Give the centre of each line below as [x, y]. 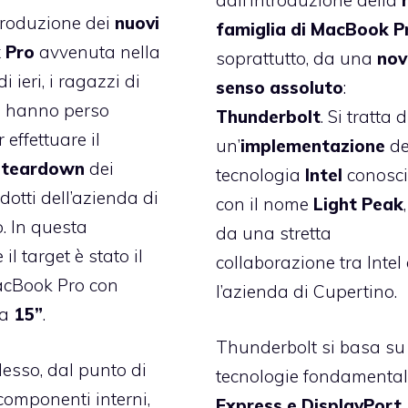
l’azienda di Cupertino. [307, 292]
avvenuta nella [99, 52]
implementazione [313, 146]
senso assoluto [280, 88]
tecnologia [261, 175]
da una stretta [274, 234]
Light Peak [357, 204]
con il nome [263, 204]
